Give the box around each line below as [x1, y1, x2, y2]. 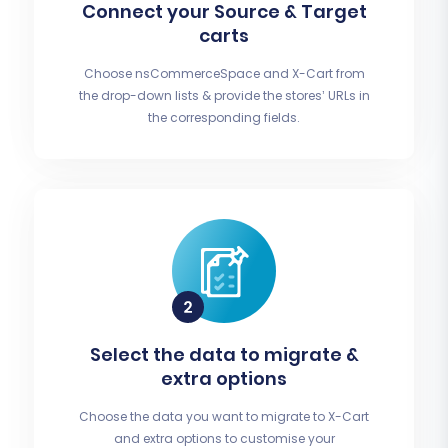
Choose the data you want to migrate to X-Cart [79, 408, 369, 426]
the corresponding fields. [148, 109, 300, 127]
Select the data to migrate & [89, 342, 359, 368]
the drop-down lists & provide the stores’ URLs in [78, 87, 370, 105]
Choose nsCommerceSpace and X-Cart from [83, 65, 365, 83]
